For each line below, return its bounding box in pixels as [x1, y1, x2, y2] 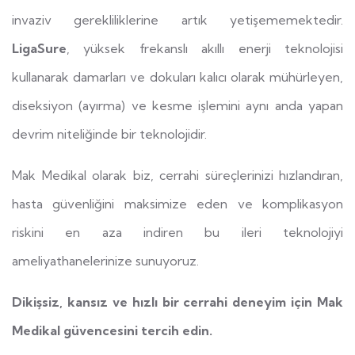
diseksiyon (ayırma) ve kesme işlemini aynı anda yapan [12, 97, 343, 113]
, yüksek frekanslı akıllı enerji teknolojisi [67, 40, 343, 56]
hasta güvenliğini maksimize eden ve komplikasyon [12, 195, 343, 212]
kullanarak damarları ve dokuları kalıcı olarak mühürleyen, [12, 68, 343, 85]
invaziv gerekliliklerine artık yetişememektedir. [12, 11, 343, 28]
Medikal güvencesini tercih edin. [12, 322, 212, 338]
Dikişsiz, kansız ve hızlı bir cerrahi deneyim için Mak [12, 293, 343, 310]
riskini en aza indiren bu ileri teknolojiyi [12, 223, 343, 240]
